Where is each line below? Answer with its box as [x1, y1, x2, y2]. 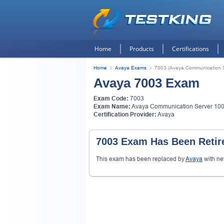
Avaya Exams [115, 65, 146, 70]
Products [129, 44, 154, 53]
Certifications [172, 44, 209, 53]
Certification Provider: [93, 111, 156, 118]
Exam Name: [93, 103, 130, 110]
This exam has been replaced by [96, 155, 185, 162]
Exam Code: [93, 95, 128, 102]
